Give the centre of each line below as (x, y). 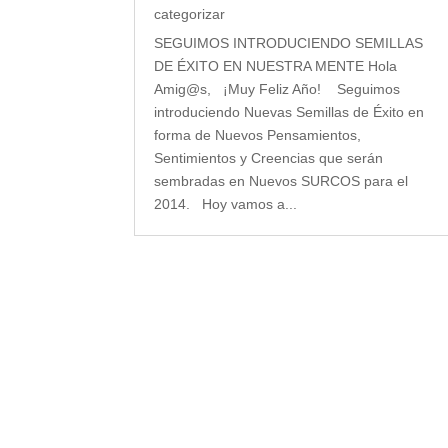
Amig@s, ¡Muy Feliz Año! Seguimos (277, 88)
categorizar (190, 13)
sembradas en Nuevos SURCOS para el (281, 180)
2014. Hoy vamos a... (226, 203)
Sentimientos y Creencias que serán (269, 157)
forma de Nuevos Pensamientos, (258, 134)
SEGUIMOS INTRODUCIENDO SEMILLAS (289, 42)
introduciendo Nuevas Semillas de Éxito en (289, 111)
